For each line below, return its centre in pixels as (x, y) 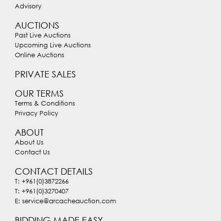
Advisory (28, 6)
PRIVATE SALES (45, 74)
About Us (29, 142)
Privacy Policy (37, 113)
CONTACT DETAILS (54, 171)
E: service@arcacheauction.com (65, 201)
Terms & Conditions (45, 103)
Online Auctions (39, 55)
